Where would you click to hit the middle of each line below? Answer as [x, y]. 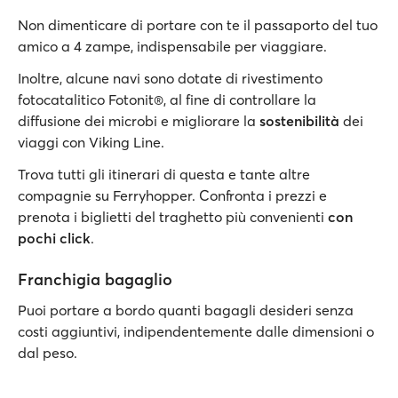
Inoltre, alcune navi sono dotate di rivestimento [170, 78]
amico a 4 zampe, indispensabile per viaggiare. [172, 46]
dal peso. [48, 353]
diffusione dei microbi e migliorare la [137, 121]
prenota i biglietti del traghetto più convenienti [173, 217]
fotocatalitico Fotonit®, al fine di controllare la [167, 99]
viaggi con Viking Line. [91, 142]
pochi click [54, 238]
